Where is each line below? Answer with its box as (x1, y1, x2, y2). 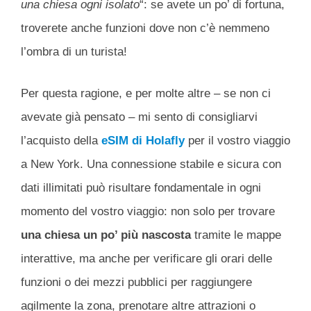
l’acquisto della (21, 133, 101, 147)
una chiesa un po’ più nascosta (21, 228, 191, 242)
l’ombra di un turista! (21, 45, 127, 59)
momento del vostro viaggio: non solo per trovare (21, 204, 275, 218)
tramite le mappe (191, 228, 281, 242)
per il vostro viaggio (185, 133, 290, 147)
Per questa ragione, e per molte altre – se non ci (21, 86, 271, 100)
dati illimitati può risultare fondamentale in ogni (21, 180, 261, 194)
